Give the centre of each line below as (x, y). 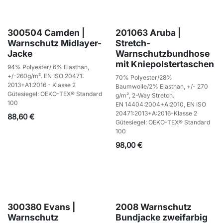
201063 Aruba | (148, 32)
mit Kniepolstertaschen (165, 64)
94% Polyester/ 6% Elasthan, (48, 67)
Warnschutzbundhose (162, 53)
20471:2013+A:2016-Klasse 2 (156, 113)
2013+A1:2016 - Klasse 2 (42, 85)
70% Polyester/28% (144, 77)
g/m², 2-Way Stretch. (145, 95)
